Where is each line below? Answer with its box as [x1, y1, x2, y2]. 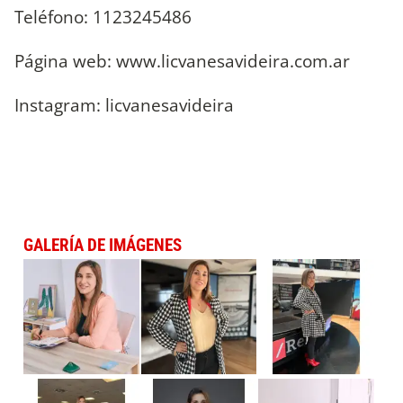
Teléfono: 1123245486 [14, 4, 192, 30]
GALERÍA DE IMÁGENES [23, 234, 182, 255]
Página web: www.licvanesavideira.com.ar [14, 49, 350, 74]
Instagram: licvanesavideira [14, 93, 234, 118]
